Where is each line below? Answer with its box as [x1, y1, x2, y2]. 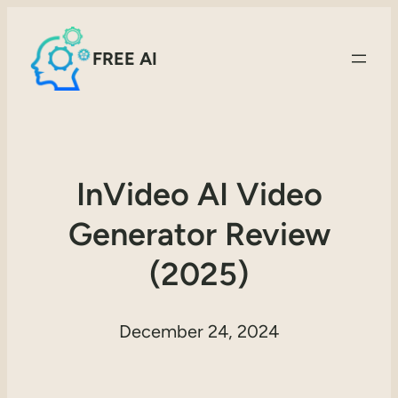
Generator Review [68, 215, 330, 254]
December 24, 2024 [119, 321, 279, 343]
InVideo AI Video [76, 175, 322, 214]
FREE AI [92, 48, 157, 69]
